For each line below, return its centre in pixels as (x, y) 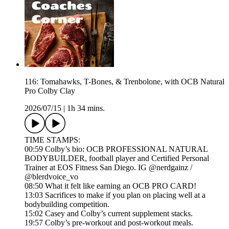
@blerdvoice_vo (52, 177)
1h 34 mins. (86, 108)
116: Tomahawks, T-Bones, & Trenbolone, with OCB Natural (124, 82)
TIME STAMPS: (53, 140)
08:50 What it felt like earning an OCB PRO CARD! (110, 186)
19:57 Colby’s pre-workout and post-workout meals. (109, 223)
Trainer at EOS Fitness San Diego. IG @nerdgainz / (108, 168)
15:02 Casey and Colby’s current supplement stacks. (109, 214)
